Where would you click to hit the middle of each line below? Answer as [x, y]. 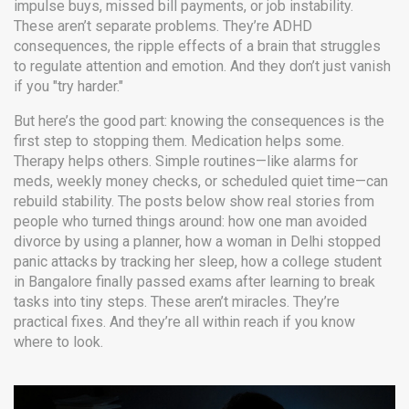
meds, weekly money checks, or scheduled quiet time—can [201, 181]
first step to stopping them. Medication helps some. [179, 141]
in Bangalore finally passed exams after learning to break [194, 282]
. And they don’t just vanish [307, 66]
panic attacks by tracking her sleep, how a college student [198, 262]
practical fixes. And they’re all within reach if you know [184, 322]
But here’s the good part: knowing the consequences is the [199, 121]
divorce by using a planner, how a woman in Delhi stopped [197, 241]
